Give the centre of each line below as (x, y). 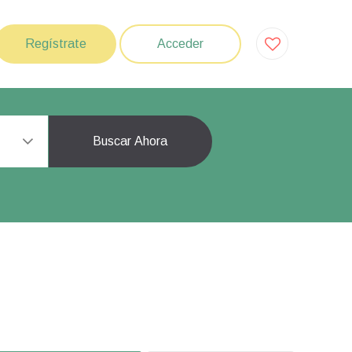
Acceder (180, 44)
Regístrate (55, 44)
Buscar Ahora (130, 141)
